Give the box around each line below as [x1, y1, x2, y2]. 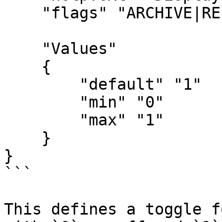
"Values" [4, 40, 42, 57]
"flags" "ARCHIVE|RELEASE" [4, 4, 42, 22]
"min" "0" [4, 93, 79, 111]
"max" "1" [4, 111, 79, 129]
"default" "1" [4, 75, 79, 93]
